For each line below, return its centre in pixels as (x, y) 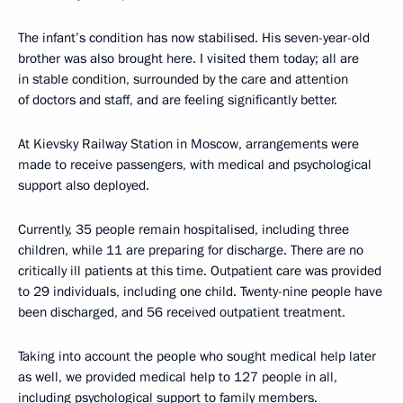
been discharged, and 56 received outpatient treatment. (182, 312)
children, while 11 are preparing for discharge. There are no (191, 250)
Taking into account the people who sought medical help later (197, 356)
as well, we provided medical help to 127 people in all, (178, 377)
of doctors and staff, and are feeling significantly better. (178, 100)
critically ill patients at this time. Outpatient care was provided (200, 271)
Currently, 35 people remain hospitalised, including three (184, 229)
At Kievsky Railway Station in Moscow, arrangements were (188, 144)
